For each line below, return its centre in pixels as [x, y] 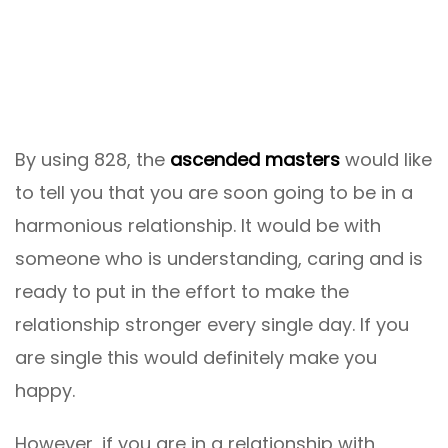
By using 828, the [92, 159]
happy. [45, 390]
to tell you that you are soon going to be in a [214, 192]
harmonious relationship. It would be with [198, 225]
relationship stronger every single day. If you [212, 324]
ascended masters [255, 159]
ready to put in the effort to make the [182, 291]
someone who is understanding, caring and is [219, 258]
